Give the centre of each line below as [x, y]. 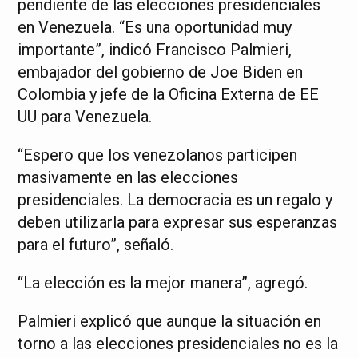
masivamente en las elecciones [128, 178]
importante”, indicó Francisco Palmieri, [155, 50]
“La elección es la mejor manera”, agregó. [163, 283]
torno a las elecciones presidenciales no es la [178, 344]
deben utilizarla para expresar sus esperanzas [178, 223]
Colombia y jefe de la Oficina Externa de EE [169, 95]
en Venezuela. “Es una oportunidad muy [155, 28]
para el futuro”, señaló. [96, 245]
